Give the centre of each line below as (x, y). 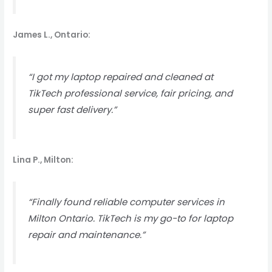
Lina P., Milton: (43, 160)
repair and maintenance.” (87, 234)
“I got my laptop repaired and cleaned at (121, 76)
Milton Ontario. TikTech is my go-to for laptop (131, 218)
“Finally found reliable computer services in (127, 202)
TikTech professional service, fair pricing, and (131, 93)
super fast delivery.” (73, 109)
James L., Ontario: (52, 35)
